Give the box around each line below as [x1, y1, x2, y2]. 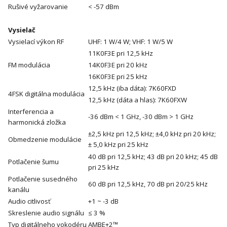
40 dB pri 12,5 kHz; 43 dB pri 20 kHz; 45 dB [88, 152, 218, 162]
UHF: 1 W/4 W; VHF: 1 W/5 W [88, 37, 173, 47]
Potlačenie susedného [8, 174, 78, 184]
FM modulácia [8, 60, 50, 70]
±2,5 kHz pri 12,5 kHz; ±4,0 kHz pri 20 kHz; [88, 129, 216, 139]
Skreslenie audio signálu [8, 208, 84, 218]
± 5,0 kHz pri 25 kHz [88, 140, 148, 149]
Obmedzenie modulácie [8, 135, 82, 144]
